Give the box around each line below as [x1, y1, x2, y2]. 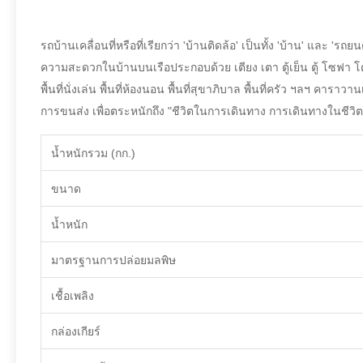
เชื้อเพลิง [51, 289, 94, 302]
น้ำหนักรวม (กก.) [51, 147, 135, 160]
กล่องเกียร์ [51, 325, 100, 338]
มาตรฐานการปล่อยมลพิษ [51, 254, 176, 267]
